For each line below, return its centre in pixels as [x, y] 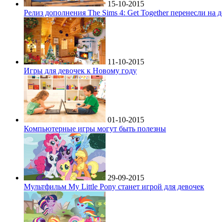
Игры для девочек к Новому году [80, 71]
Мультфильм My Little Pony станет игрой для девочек [114, 187]
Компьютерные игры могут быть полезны [95, 129]
